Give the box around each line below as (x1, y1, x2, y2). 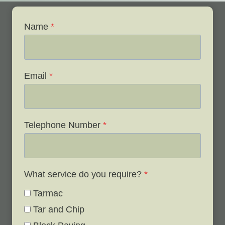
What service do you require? (24, 169, 142, 180)
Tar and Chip (33, 204, 84, 214)
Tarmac (33, 188, 63, 198)
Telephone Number (24, 120, 100, 131)
